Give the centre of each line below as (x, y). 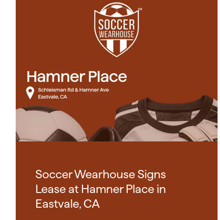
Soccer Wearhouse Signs (101, 174)
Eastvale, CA (68, 204)
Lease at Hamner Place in (101, 189)
